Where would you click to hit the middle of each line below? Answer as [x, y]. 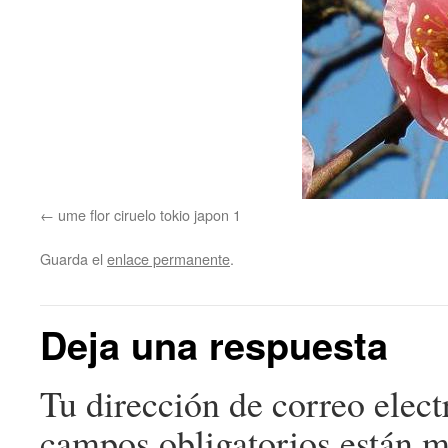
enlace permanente [168, 258]
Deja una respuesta [214, 344]
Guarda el [73, 258]
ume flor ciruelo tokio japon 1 [149, 214]
